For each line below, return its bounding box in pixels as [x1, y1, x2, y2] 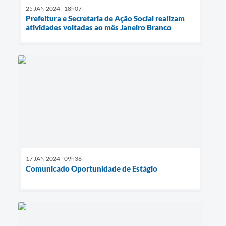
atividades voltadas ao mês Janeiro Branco [26, 23, 172, 32]
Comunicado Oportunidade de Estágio [26, 164, 157, 174]
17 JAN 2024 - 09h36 [26, 155, 82, 163]
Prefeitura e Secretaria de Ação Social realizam [26, 14, 185, 23]
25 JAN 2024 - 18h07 [26, 5, 82, 13]
